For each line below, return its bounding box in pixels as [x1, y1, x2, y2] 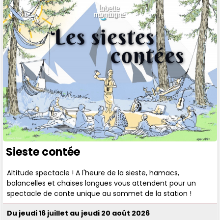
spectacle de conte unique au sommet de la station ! [7, 188, 192, 198]
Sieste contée [6, 144, 80, 160]
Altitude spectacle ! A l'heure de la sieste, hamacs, [7, 167, 180, 178]
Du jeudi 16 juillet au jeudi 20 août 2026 [7, 208, 150, 219]
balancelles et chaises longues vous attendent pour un [7, 178, 196, 188]
